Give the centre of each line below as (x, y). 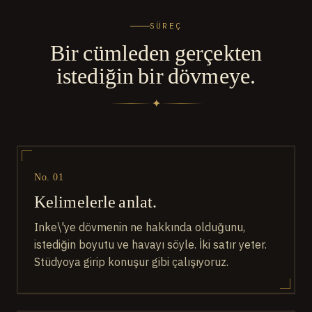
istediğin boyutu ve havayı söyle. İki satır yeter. (150, 245)
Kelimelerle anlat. (96, 202)
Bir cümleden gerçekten (156, 52)
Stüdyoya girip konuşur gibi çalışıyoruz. (131, 262)
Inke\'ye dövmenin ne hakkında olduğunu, (140, 227)
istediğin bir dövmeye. (156, 75)
